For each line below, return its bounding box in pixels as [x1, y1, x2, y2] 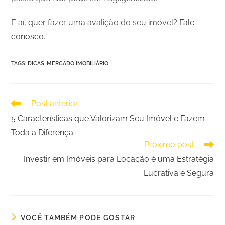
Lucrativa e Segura [143, 168, 214, 178]
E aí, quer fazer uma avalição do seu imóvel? [11, 17, 180, 27]
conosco [11, 31, 44, 41]
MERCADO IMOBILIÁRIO [47, 60, 109, 67]
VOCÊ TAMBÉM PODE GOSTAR [20, 213, 136, 222]
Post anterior [31, 98, 79, 108]
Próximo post [144, 139, 194, 149]
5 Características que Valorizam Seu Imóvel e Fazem [11, 113, 205, 123]
